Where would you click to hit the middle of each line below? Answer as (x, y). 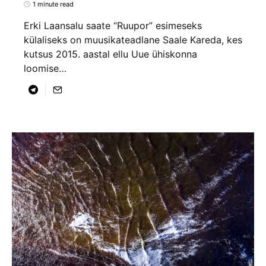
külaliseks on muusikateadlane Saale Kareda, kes (133, 40)
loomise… (45, 69)
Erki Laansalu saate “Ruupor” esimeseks (113, 26)
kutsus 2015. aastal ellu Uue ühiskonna (110, 54)
